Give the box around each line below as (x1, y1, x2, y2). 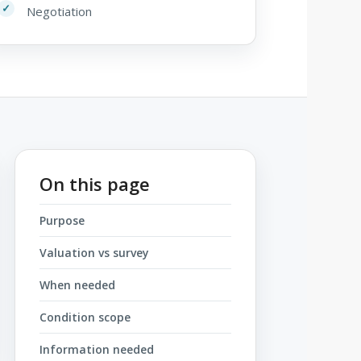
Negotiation (27, 2, 92, 19)
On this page (39, 171, 150, 196)
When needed (39, 276, 115, 293)
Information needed (39, 341, 154, 357)
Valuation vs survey (39, 244, 149, 260)
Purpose (39, 212, 85, 228)
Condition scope (39, 309, 131, 325)
